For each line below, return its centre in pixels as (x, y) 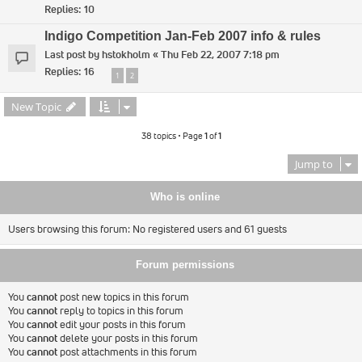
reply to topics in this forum (120, 310)
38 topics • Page (173, 135)
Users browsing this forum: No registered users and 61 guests (147, 229)
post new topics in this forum (123, 297)
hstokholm (126, 54)
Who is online (185, 197)
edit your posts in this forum (122, 324)
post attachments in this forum (127, 351)
